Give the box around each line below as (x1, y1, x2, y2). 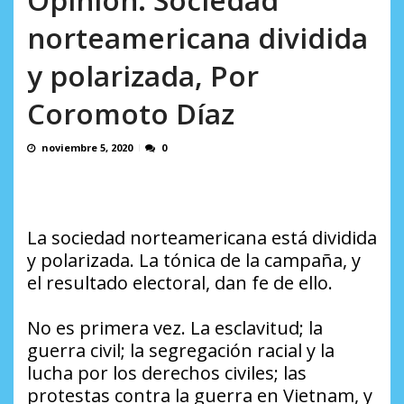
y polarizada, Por (27, 56, 259, 96)
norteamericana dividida (27, 18, 368, 58)
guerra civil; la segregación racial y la (27, 338, 335, 363)
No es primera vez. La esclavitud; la (27, 316, 323, 341)
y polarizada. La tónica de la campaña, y (27, 248, 361, 273)
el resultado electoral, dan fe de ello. (27, 271, 333, 296)
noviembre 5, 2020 (41, 141, 133, 155)
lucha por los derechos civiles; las (27, 361, 307, 386)
